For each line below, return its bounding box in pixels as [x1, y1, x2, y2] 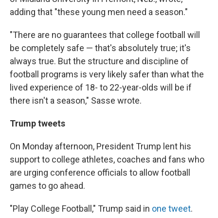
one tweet [152, 203, 191, 214]
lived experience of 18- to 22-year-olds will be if [10, 82, 192, 92]
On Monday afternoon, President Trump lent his [10, 141, 191, 151]
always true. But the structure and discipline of [10, 56, 189, 66]
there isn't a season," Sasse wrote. [10, 95, 142, 106]
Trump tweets [10, 118, 65, 128]
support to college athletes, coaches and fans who [10, 154, 204, 164]
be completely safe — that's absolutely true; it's [10, 43, 191, 53]
